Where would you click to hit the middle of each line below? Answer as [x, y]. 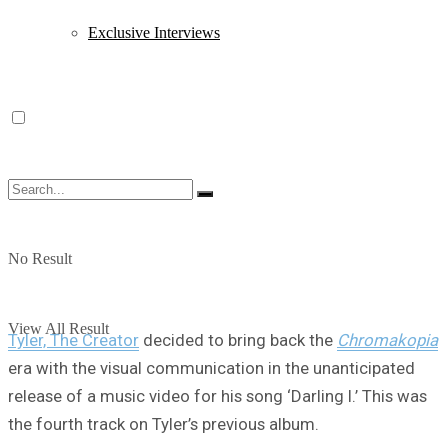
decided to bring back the [238, 339]
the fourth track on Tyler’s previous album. [163, 423]
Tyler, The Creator [73, 339]
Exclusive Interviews [154, 32]
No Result [40, 258]
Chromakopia [387, 339]
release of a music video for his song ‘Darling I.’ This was [217, 395]
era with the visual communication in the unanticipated [211, 367]
